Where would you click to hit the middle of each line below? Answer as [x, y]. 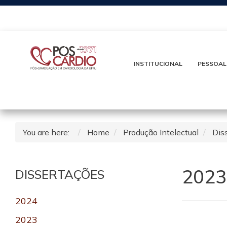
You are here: [48, 133]
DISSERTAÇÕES [60, 175]
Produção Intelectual [161, 133]
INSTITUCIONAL [158, 64]
